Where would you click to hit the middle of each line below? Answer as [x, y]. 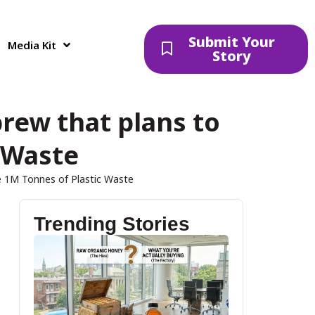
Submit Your [231, 42]
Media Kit [32, 45]
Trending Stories [111, 224]
